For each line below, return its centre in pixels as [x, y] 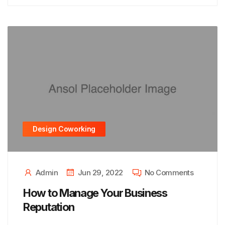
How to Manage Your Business [95, 193]
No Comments [169, 172]
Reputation [49, 207]
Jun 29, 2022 [100, 172]
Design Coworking [64, 129]
